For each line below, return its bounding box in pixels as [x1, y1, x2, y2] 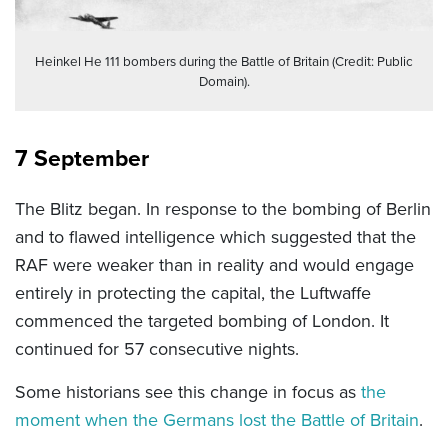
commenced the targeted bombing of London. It [15, 307, 389, 334]
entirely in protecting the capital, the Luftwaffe [15, 279, 371, 306]
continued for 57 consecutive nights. [15, 335, 299, 362]
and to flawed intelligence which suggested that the [15, 223, 416, 250]
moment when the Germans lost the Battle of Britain [15, 406, 419, 433]
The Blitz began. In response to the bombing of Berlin [15, 195, 431, 222]
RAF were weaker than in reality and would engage [15, 251, 414, 278]
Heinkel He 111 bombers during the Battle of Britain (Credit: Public [35, 50, 413, 71]
